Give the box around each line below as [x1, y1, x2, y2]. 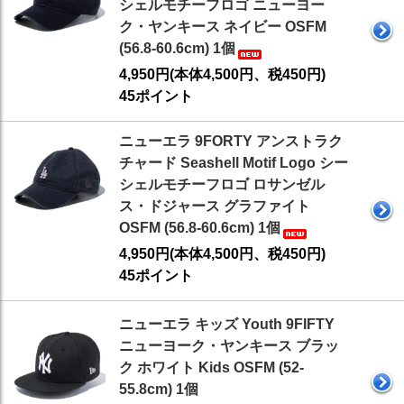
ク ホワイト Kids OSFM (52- [119, 360, 304, 376]
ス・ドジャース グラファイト [119, 198, 310, 215]
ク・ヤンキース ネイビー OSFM [119, 19, 326, 35]
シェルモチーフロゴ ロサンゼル [119, 177, 325, 193]
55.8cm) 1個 [119, 381, 198, 398]
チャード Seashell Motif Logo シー [119, 155, 348, 171]
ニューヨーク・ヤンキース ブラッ [119, 338, 339, 354]
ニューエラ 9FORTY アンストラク [119, 133, 343, 150]
